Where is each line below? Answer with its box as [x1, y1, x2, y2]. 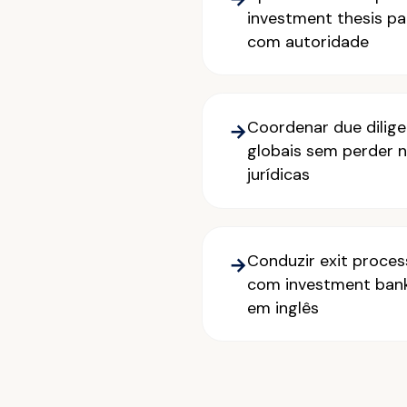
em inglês [246, 296, 319, 319]
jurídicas [246, 164, 310, 185]
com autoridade [246, 30, 369, 53]
